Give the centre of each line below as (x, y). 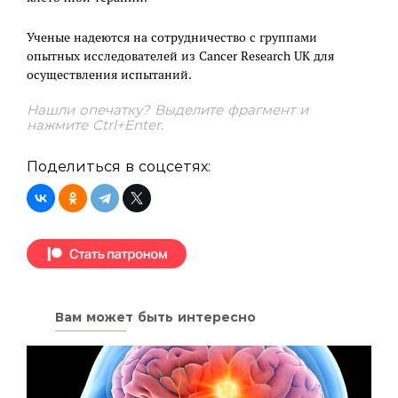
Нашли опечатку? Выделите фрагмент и (167, 109)
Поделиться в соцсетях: (119, 166)
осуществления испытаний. (109, 74)
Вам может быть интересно (155, 318)
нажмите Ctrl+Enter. (95, 124)
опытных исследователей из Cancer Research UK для (180, 56)
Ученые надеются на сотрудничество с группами (172, 37)
